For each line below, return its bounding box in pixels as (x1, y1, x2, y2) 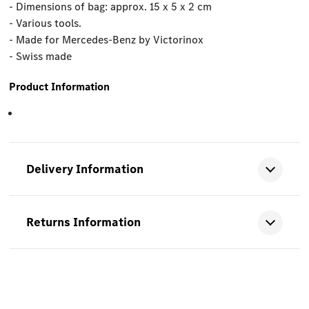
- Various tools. (9, 16, 82, 31)
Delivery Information (26, 161, 144, 178)
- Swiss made (9, 49, 72, 64)
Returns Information (26, 214, 141, 231)
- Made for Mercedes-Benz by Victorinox (9, 32, 204, 48)
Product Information (9, 79, 110, 94)
